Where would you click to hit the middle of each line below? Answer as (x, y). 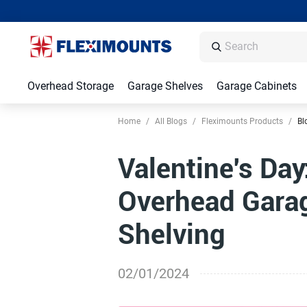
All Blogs (171, 121)
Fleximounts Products (242, 121)
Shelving (172, 235)
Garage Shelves (165, 86)
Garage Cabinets (257, 86)
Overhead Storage (71, 86)
